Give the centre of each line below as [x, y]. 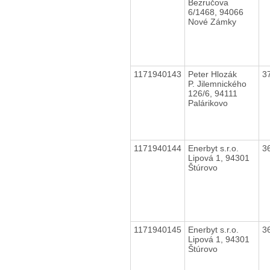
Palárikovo [208, 103]
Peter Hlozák [212, 74]
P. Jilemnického [217, 83]
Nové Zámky [212, 21]
